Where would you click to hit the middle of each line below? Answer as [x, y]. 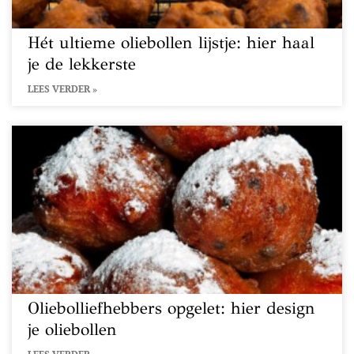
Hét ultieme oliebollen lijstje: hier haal [171, 43]
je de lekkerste [82, 64]
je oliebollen [72, 330]
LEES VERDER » [62, 89]
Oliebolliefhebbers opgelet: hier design [171, 308]
